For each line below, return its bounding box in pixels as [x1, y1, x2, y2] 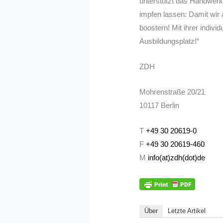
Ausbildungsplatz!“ [139, 37, 200, 46]
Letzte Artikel [168, 207, 206, 215]
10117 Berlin [139, 101, 180, 110]
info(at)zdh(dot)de [148, 153, 206, 162]
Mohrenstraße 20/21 [139, 88, 206, 97]
